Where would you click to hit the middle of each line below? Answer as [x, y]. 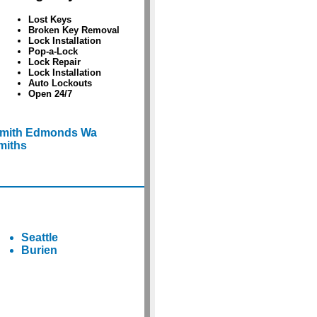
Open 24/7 [50, 94]
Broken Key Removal [74, 30]
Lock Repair [54, 62]
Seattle [39, 237]
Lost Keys [50, 20]
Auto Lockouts [60, 83]
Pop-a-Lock [53, 52]
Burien [39, 250]
